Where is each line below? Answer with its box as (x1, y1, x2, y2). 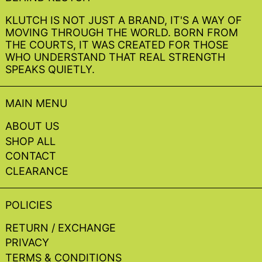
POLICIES (5, 198, 52, 211)
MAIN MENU (5, 97, 67, 110)
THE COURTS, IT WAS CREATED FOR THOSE (5, 39, 229, 51)
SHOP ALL (5, 135, 56, 147)
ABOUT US (5, 120, 59, 133)
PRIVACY (5, 236, 49, 249)
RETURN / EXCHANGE (5, 221, 116, 234)
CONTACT (5, 150, 56, 163)
